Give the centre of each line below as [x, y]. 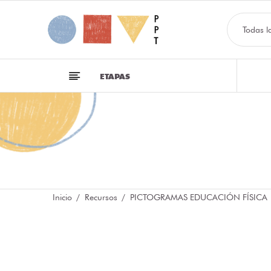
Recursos [101, 197]
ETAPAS [115, 76]
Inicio [62, 197]
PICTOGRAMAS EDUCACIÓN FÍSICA [199, 197]
